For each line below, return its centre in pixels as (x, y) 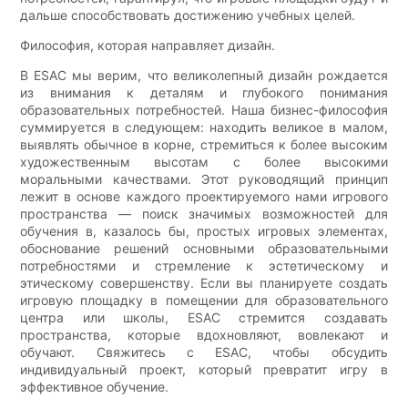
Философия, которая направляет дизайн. (148, 45)
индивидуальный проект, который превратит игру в (204, 369)
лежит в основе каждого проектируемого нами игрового (204, 196)
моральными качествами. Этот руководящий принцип (204, 178)
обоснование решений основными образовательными (204, 248)
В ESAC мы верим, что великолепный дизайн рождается (204, 75)
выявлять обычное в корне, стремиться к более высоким (204, 144)
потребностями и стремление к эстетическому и (204, 265)
